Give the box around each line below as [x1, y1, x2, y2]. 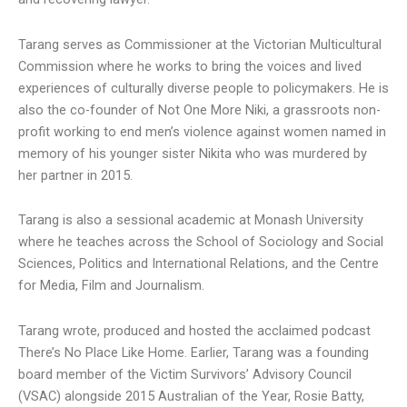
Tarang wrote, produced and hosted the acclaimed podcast [18, 322, 371, 339]
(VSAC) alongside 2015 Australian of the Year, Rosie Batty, [18, 387, 364, 404]
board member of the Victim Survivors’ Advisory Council [18, 365, 352, 382]
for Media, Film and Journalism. [18, 277, 204, 294]
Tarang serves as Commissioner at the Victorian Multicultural [18, 35, 382, 53]
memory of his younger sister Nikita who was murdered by [18, 144, 367, 162]
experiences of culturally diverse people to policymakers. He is [18, 79, 389, 96]
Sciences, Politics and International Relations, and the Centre [18, 255, 379, 273]
